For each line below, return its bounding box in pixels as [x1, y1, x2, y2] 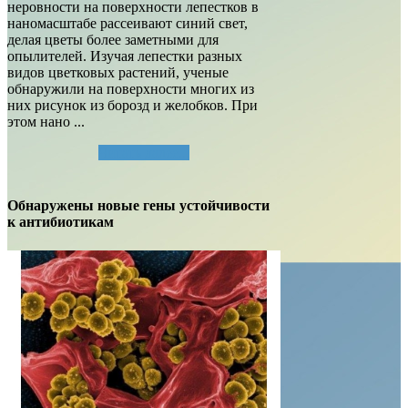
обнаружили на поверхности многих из [7, 81, 254, 97]
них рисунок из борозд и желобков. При [7, 97, 258, 114]
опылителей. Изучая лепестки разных [7, 48, 242, 65]
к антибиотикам [7, 214, 114, 230]
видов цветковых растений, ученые [7, 65, 229, 81]
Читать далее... [98, 145, 189, 161]
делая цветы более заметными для [7, 32, 219, 48]
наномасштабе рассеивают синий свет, [7, 15, 248, 32]
